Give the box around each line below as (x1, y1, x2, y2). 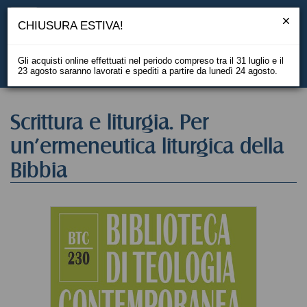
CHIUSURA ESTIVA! (18, 19, 123, 32)
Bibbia (10, 158, 67, 182)
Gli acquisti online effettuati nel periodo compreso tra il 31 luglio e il (18, 56, 284, 66)
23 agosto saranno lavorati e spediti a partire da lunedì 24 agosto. (18, 66, 278, 76)
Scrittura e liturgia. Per (10, 110, 208, 134)
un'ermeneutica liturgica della (10, 134, 284, 158)
